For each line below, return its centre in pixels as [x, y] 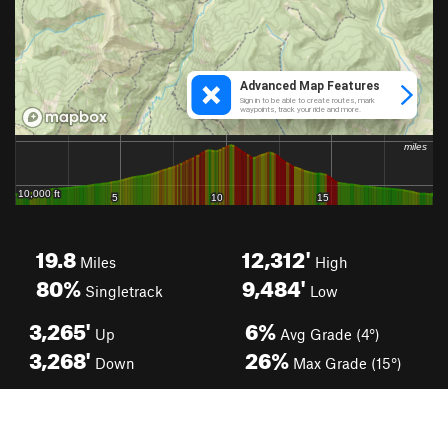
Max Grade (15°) [345, 363]
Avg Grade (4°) [328, 334]
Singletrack [122, 291]
